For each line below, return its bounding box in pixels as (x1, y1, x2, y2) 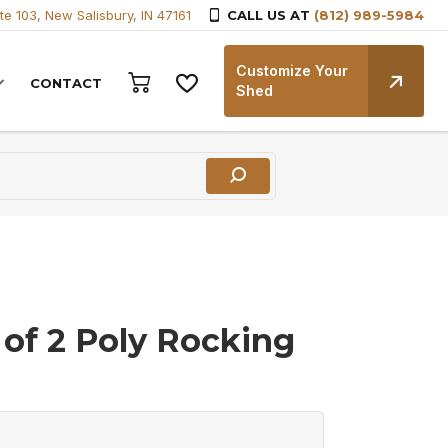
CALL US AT (227, 7, 310, 23)
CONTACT (30, 74, 102, 91)
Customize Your (236, 62, 348, 79)
